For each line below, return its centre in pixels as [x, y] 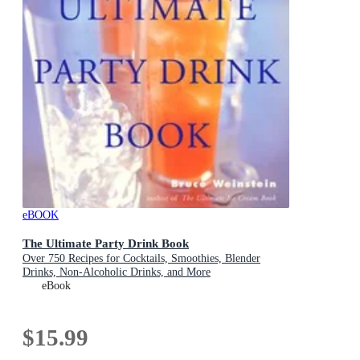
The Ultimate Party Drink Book [106, 243]
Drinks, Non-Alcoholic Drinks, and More [117, 272]
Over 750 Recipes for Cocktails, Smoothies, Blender [141, 258]
